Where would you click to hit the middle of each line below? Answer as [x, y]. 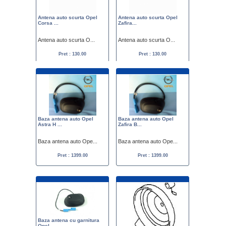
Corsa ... [48, 23]
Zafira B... [130, 124]
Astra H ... [50, 124]
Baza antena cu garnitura [69, 220]
